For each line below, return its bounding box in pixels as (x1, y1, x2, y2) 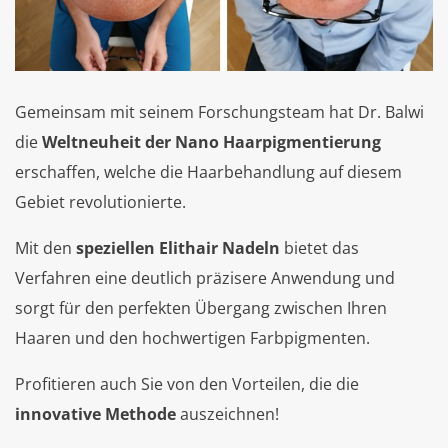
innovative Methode (15, 402, 176, 425)
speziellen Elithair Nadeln (76, 236, 280, 259)
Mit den (15, 236, 76, 259)
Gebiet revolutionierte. (15, 190, 186, 213)
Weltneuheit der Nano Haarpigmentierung (42, 130, 381, 153)
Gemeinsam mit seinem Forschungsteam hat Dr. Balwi (15, 100, 424, 123)
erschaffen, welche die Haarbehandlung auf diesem (15, 160, 402, 183)
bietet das (280, 236, 359, 259)
